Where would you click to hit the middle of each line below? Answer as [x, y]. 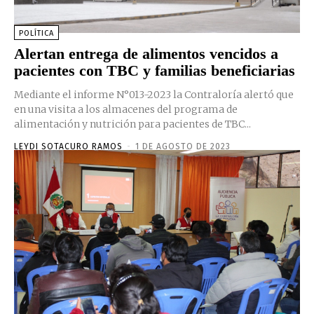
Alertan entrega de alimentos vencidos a [146, 53]
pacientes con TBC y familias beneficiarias [155, 70]
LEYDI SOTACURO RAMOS [68, 146]
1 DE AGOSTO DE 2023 [183, 146]
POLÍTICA [36, 33]
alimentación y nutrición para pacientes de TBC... [132, 124]
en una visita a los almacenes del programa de [126, 109]
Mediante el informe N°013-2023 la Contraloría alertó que [155, 94]
